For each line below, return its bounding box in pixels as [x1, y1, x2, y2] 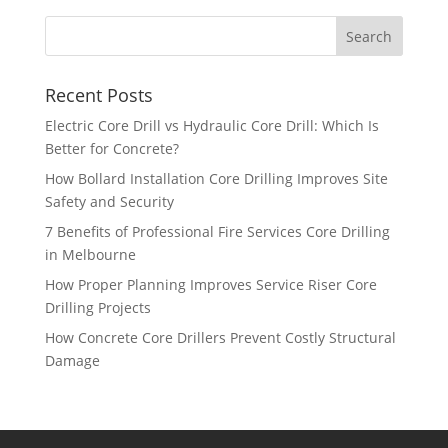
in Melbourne [44, 245, 136, 265]
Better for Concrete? [44, 139, 179, 159]
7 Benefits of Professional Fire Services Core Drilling [44, 222, 390, 242]
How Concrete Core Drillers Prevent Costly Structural [44, 328, 396, 348]
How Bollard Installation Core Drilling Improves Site [44, 169, 388, 189]
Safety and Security [44, 192, 174, 212]
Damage [44, 351, 100, 371]
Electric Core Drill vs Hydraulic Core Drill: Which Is [44, 116, 379, 136]
